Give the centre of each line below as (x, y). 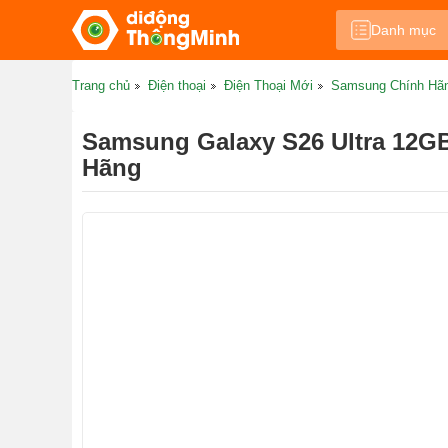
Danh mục (403, 30)
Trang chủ (101, 85)
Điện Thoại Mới (268, 85)
